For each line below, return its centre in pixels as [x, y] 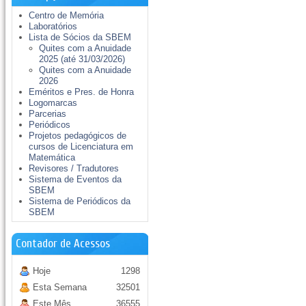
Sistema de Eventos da [75, 179]
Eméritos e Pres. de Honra [82, 92]
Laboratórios [53, 26]
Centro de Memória [67, 15]
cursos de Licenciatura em [81, 147]
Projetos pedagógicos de [78, 136]
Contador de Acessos [63, 244]
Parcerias [48, 114]
